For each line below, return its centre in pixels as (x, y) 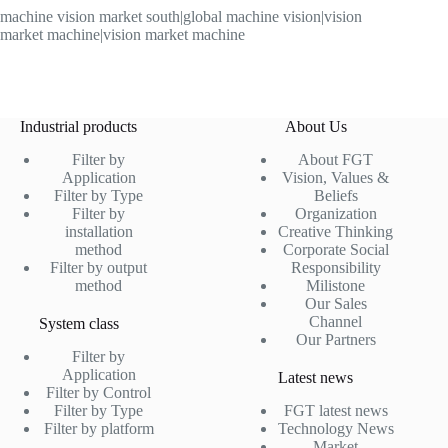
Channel (336, 321)
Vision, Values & (336, 177)
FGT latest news (335, 410)
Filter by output (99, 267)
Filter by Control (99, 392)
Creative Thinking (336, 231)
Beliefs (335, 195)
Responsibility (335, 267)
